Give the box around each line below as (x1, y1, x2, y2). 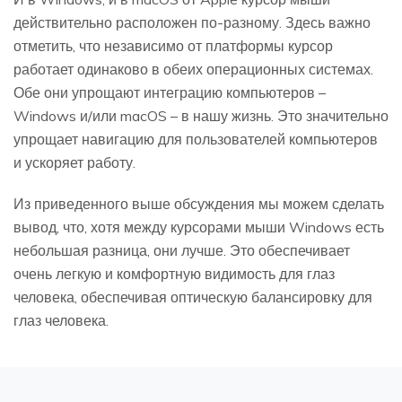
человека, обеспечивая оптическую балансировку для (13, 287, 372, 306)
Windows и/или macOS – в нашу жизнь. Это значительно (13, 106, 389, 125)
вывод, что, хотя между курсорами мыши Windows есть (13, 217, 384, 236)
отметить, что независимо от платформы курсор (13, 36, 333, 55)
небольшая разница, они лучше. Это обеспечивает (13, 240, 350, 259)
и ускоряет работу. (13, 153, 135, 171)
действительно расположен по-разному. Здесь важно (13, 13, 371, 31)
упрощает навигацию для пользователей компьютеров (13, 129, 378, 148)
